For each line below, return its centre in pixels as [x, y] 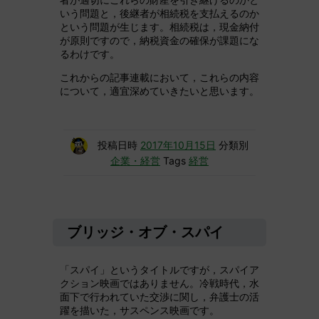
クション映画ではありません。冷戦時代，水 [159, 283]
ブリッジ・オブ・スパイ [145, 232]
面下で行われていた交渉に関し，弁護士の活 [159, 297]
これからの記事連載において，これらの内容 [159, 78]
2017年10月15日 [178, 145]
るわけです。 [90, 54]
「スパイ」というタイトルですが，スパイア [159, 270]
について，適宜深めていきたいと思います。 [159, 91]
